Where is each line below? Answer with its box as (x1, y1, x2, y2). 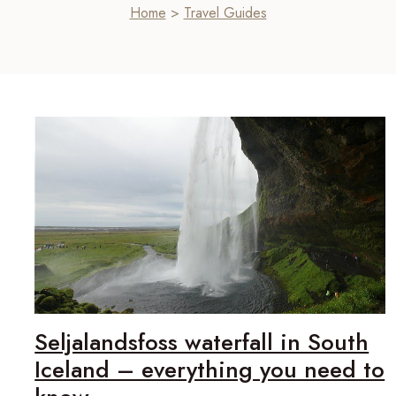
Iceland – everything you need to (34, 352, 385, 386)
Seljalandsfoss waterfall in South (34, 324, 369, 359)
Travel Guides (183, 2, 267, 23)
